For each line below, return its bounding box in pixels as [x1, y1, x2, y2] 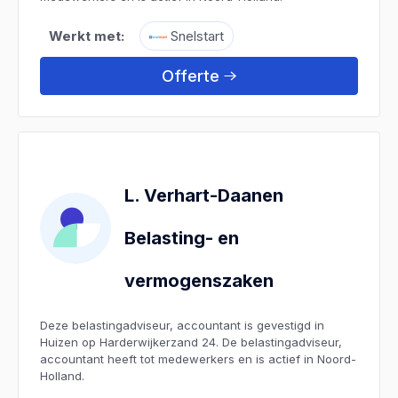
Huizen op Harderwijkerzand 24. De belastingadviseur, [40, 334, 342, 349]
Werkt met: [49, 27, 124, 44]
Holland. [40, 368, 84, 383]
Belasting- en [124, 227, 239, 249]
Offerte [162, 66, 219, 85]
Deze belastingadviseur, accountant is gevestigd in [40, 317, 324, 332]
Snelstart [167, 27, 224, 44]
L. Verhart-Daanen [124, 184, 283, 206]
